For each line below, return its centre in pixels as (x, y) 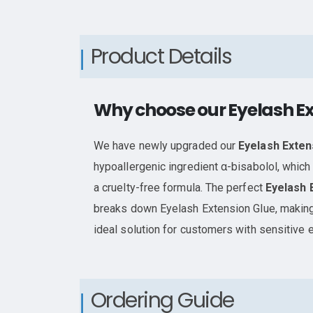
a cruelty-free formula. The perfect (180, 188)
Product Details (161, 57)
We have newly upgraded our (166, 146)
